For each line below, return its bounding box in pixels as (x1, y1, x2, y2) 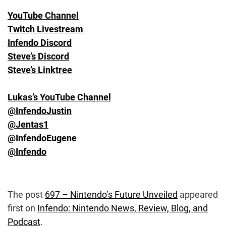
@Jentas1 (8, 119, 48, 130)
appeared (178, 189, 218, 200)
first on (8, 203, 37, 214)
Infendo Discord (8, 37, 72, 48)
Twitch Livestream (8, 23, 83, 34)
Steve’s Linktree (8, 64, 72, 75)
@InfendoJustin (8, 105, 72, 116)
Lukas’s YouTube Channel (8, 91, 111, 102)
